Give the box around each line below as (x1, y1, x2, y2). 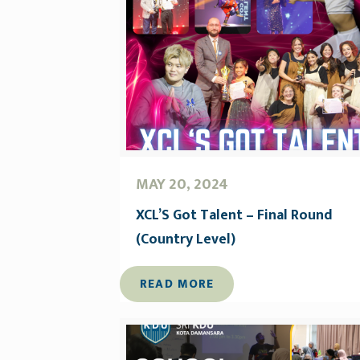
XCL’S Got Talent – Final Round (136, 202, 333, 227)
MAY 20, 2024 (136, 170, 229, 197)
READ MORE (140, 273, 215, 294)
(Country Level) (136, 227, 236, 252)
